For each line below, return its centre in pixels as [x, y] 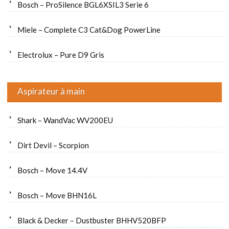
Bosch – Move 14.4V [52, 170]
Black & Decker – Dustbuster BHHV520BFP [92, 221]
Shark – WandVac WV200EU [65, 120]
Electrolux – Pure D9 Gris [61, 55]
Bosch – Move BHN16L [57, 196]
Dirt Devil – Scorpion [53, 145]
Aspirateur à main [51, 91]
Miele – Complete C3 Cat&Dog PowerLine [89, 30]
